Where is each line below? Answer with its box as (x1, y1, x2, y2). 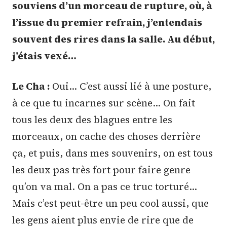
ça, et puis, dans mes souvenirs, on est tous (12, 146, 213, 160)
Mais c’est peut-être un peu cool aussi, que (12, 196, 209, 210)
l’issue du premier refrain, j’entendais (12, 16, 202, 29)
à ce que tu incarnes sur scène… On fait (12, 96, 195, 109)
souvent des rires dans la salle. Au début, (12, 32, 215, 46)
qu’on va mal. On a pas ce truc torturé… (12, 179, 197, 193)
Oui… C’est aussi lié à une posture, (50, 79, 211, 93)
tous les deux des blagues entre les (12, 112, 172, 126)
